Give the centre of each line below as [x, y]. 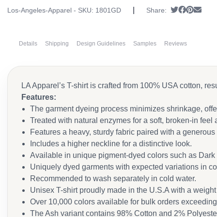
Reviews [176, 44]
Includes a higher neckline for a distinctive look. [111, 144]
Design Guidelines [101, 44]
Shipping [57, 44]
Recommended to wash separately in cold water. [113, 178]
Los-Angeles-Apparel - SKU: [51, 10]
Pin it [201, 10]
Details [28, 44]
